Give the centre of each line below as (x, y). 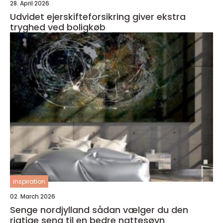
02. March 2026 (33, 196)
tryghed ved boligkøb (58, 27)
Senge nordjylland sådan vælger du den (51, 210)
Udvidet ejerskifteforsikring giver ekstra (98, 17)
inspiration (29, 181)
